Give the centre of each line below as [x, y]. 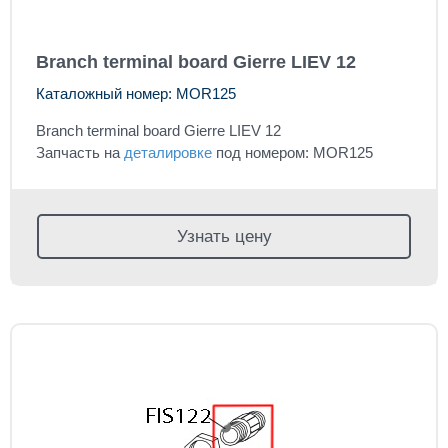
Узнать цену [224, 237]
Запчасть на [80, 153]
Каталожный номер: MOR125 [136, 94]
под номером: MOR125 [292, 153]
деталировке [168, 153]
